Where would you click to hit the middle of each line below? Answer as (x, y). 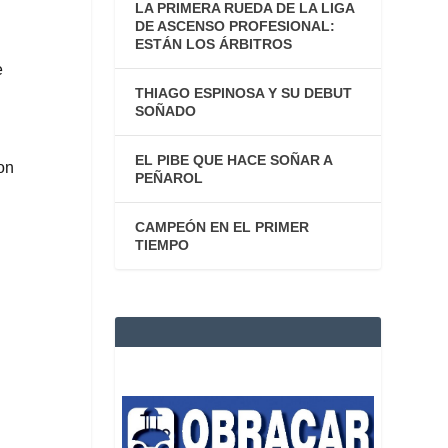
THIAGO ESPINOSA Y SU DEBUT (243, 92)
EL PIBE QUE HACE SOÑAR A (233, 159)
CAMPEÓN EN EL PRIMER (221, 226)
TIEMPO (161, 244)
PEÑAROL (168, 177)
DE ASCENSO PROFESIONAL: (234, 25)
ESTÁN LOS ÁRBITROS (213, 43)
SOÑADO (165, 110)
